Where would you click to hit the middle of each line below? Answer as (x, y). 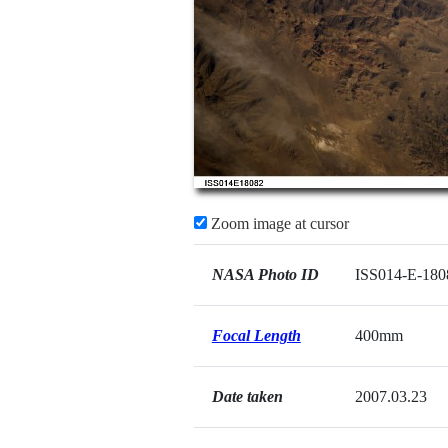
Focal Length (256, 335)
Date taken (247, 396)
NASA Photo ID (265, 274)
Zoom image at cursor (277, 223)
